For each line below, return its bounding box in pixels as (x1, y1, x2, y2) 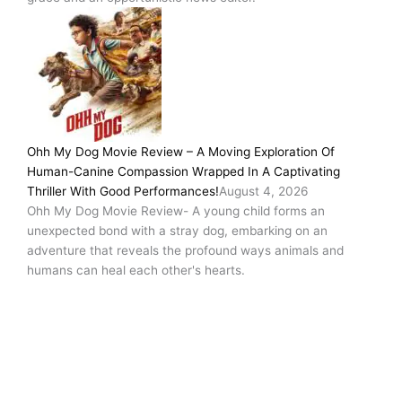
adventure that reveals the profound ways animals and (27, 243, 344, 258)
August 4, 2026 (219, 184, 309, 199)
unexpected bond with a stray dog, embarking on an (27, 223, 328, 239)
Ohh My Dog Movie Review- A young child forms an (27, 204, 325, 219)
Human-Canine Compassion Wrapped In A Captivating (27, 164, 340, 179)
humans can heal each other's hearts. (27, 263, 245, 278)
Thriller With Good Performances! (27, 184, 219, 199)
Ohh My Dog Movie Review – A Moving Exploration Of (27, 144, 335, 160)
